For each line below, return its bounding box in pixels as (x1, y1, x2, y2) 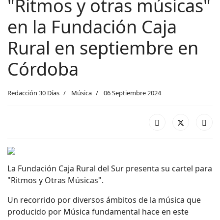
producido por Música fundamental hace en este (7, 206, 189, 217)
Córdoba (7, 57, 79, 81)
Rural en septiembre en (7, 36, 198, 60)
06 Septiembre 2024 (104, 88, 161, 97)
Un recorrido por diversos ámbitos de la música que (7, 194, 201, 205)
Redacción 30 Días (7, 88, 59, 97)
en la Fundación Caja (7, 15, 177, 39)
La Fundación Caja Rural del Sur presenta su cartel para (7, 163, 212, 174)
